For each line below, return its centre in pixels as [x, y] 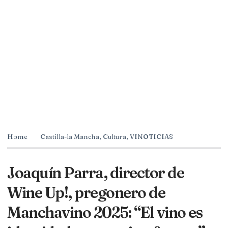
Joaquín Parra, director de [95, 173]
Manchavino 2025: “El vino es [105, 212]
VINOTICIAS [151, 136]
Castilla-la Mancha [70, 136]
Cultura [115, 136]
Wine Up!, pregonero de [86, 192]
